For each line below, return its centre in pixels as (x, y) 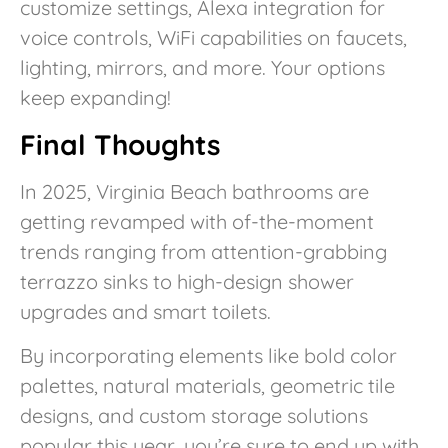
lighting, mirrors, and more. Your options (202, 68)
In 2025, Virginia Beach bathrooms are (194, 191)
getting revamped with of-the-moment (197, 221)
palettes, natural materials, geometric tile (207, 386)
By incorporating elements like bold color (208, 356)
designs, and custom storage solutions (194, 416)
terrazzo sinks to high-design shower (187, 281)
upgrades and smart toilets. (145, 311)
